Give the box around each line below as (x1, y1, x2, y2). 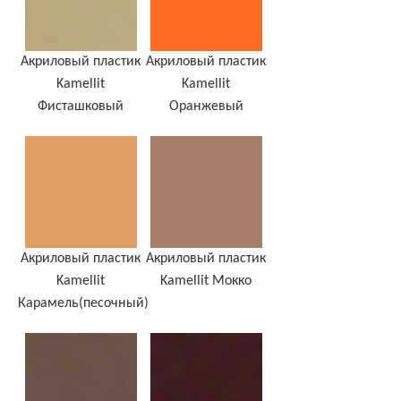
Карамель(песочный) (18, 296, 149, 311)
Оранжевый (168, 99, 243, 115)
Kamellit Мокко (160, 274, 252, 289)
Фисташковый (38, 99, 124, 115)
